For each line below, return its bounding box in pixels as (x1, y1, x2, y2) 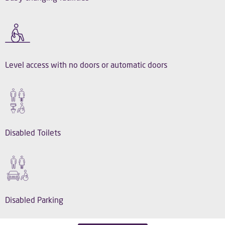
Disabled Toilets (5, 127, 61, 137)
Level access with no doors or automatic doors (5, 60, 167, 70)
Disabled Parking (5, 195, 63, 205)
